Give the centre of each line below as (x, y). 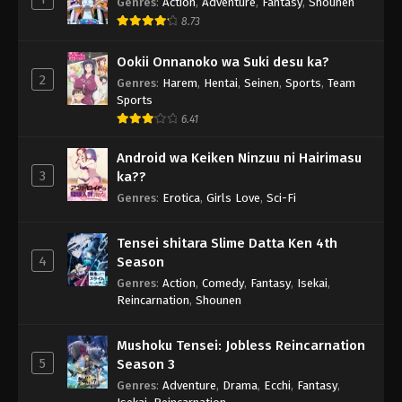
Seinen (262, 83)
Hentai (221, 83)
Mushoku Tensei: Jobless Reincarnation (241, 345)
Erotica (181, 197)
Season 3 (146, 364)
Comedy (223, 283)
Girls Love (233, 197)
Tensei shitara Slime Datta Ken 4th (227, 243)
